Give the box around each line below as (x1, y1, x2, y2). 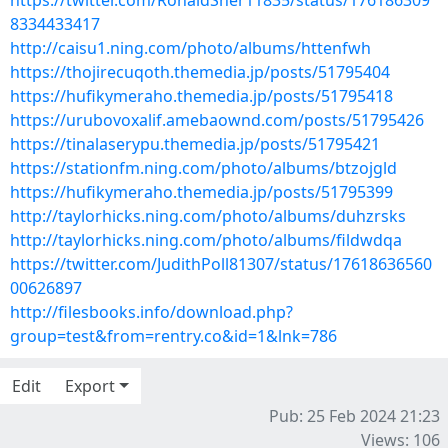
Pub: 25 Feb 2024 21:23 (269, 405, 440, 427)
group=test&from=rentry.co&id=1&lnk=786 (10, 325, 337, 347)
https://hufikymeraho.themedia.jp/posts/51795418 (10, 85, 393, 107)
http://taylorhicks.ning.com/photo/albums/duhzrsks (10, 205, 406, 227)
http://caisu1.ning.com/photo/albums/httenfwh (10, 37, 371, 59)
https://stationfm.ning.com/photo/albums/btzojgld (10, 157, 397, 179)
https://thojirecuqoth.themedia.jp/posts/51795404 (10, 61, 390, 83)
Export (65, 375, 115, 397)
